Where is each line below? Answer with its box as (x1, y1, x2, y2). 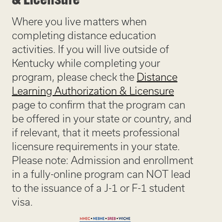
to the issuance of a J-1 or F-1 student (12, 182, 185, 194)
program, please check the (12, 71, 137, 83)
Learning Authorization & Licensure (12, 85, 174, 97)
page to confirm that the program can (12, 99, 185, 111)
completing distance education (12, 30, 156, 42)
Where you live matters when (12, 16, 147, 28)
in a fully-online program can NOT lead (12, 168, 191, 180)
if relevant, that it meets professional (12, 127, 180, 139)
